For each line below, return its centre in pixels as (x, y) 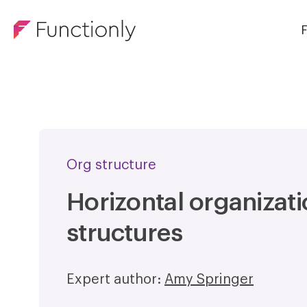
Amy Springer (209, 280)
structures (124, 233)
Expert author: (115, 280)
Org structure (111, 165)
